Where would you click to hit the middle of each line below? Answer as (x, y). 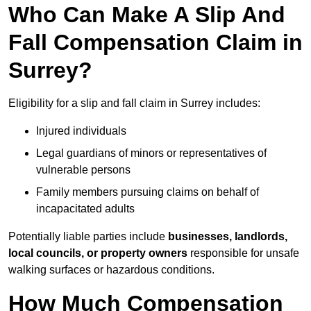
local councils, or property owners (98, 253)
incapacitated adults (85, 209)
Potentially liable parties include (88, 237)
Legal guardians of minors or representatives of (151, 153)
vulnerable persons (83, 170)
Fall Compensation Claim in (155, 43)
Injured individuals (81, 131)
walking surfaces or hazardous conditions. (111, 270)
